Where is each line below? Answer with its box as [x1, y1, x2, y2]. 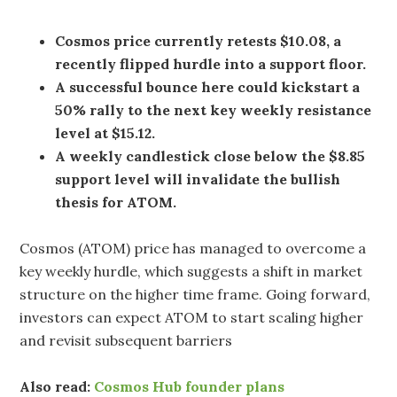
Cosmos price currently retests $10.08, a [55, 32, 342, 50]
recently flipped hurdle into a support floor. [55, 55, 367, 73]
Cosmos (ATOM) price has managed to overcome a [19, 239, 367, 257]
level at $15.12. [55, 124, 160, 142]
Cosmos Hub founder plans [94, 378, 285, 395]
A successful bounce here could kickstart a [55, 78, 361, 96]
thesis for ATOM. [55, 193, 177, 211]
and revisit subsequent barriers [19, 331, 233, 349]
